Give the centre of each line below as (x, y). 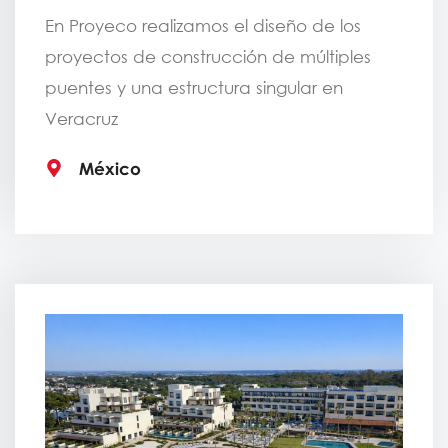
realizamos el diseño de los (251, 26)
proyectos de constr (128, 57)
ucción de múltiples (291, 57)
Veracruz (81, 119)
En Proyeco (91, 26)
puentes (81, 88)
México (109, 168)
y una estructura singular (219, 88)
